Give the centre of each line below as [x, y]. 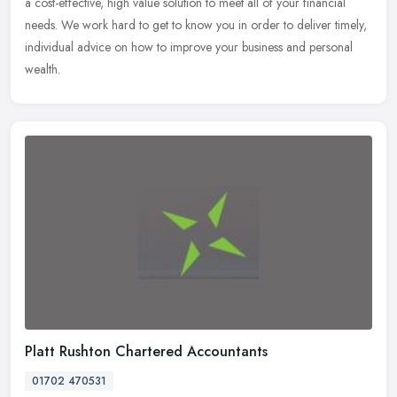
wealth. [43, 69]
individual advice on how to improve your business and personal [189, 47]
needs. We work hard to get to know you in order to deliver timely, [196, 24]
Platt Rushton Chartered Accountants [146, 352]
